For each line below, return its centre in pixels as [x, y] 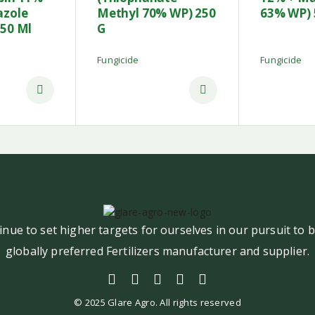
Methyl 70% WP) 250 [156, 13]
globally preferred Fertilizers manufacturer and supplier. [157, 251]
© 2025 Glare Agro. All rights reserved [157, 302]
